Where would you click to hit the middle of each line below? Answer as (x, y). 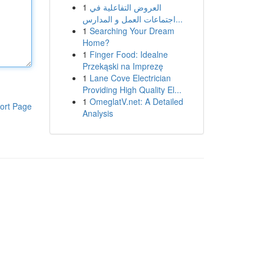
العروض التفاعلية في (125, 7)
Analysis (98, 113)
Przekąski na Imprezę (123, 66)
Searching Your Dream (132, 31)
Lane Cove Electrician (130, 78)
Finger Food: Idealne (128, 54)
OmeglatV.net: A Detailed (136, 101)
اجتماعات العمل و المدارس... (179, 19)
